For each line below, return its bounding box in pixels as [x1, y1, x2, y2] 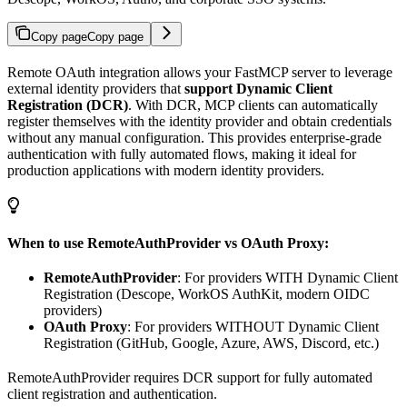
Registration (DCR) [7, 97, 128, 114]
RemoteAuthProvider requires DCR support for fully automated [7, 370, 372, 386]
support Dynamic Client [184, 81, 333, 97]
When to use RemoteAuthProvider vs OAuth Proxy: [7, 235, 329, 252]
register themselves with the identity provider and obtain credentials [7, 114, 392, 130]
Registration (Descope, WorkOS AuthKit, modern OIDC [44, 286, 370, 303]
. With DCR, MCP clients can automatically [128, 97, 378, 114]
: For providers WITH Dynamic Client [177, 270, 398, 286]
